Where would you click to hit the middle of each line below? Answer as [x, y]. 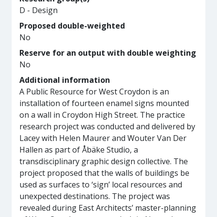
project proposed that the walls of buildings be [104, 173]
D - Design [39, 10]
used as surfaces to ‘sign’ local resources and [101, 185]
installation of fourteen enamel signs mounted [104, 103]
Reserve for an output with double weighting [108, 53]
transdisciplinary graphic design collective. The [104, 161]
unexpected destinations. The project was [95, 196]
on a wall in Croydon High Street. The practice [102, 115]
